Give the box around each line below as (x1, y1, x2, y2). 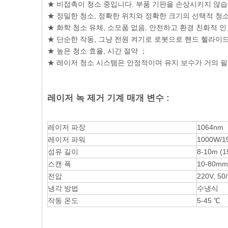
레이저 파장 (48, 123, 85, 131)
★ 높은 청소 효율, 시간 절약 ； (47, 46, 147, 55)
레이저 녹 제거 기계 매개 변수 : (47, 93, 169, 103)
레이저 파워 (48, 135, 85, 144)
